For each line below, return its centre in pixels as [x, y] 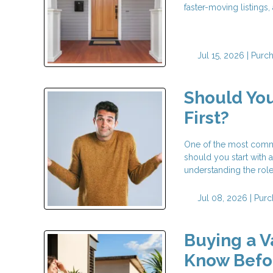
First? [207, 118]
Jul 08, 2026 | [224, 198]
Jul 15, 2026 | [223, 55]
